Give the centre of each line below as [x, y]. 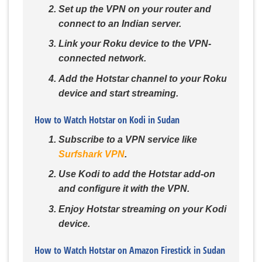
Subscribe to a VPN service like [127, 139]
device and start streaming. [118, 94]
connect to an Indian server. [120, 23]
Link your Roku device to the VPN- [135, 44]
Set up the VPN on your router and [135, 9]
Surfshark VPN [91, 154]
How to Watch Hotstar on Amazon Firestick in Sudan [130, 250]
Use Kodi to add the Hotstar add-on [137, 174]
